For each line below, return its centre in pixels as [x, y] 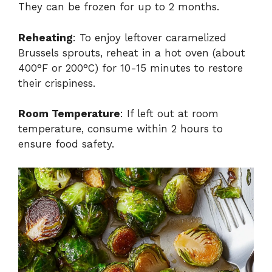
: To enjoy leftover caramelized [150, 37]
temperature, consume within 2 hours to [121, 129]
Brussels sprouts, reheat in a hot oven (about [132, 53]
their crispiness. [57, 83]
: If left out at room [169, 114]
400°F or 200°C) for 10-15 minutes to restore [131, 68]
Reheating [46, 37]
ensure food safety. [66, 144]
